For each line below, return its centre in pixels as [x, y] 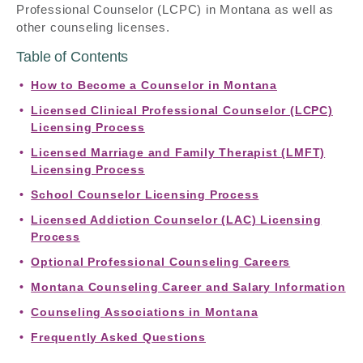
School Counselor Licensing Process [145, 194]
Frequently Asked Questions [118, 337]
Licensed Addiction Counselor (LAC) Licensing [176, 220]
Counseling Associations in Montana [145, 312]
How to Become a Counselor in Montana [154, 85]
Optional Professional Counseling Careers [161, 262]
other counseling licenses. [93, 27]
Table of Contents [73, 57]
